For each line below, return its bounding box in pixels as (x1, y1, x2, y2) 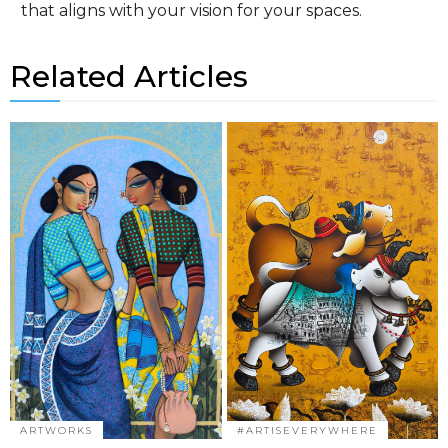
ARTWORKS (20, 424, 93, 438)
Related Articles (10, 58, 248, 95)
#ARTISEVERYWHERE (236, 424, 378, 438)
